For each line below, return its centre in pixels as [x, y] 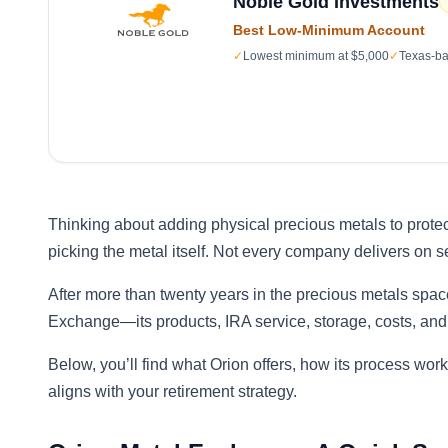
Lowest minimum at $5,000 [316, 56]
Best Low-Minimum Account [329, 30]
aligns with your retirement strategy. [172, 391]
